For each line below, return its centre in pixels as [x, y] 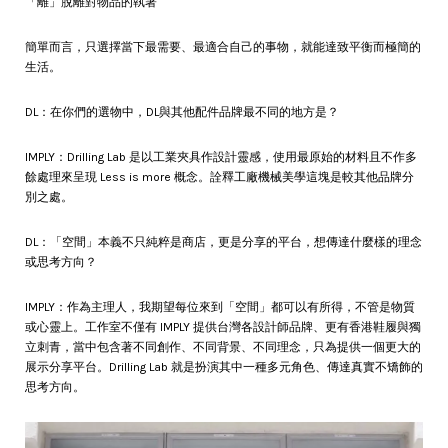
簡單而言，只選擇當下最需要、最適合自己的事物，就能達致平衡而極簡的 [223, 47]
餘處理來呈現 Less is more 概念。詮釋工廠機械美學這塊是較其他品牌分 [219, 177]
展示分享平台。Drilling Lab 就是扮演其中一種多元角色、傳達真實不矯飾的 [224, 367]
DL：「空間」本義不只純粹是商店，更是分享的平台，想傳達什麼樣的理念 [223, 242]
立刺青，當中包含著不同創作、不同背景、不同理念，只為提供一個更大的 [223, 347]
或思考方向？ [61, 262]
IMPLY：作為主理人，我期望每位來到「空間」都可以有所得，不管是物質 [220, 307]
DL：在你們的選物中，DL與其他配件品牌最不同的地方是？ [182, 112]
